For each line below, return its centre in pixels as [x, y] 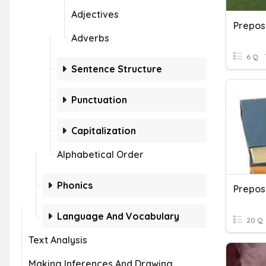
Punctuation [99, 100]
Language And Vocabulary [118, 216]
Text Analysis [58, 240]
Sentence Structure [117, 69]
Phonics [75, 185]
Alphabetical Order [100, 154]
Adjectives [95, 14]
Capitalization [104, 131]
